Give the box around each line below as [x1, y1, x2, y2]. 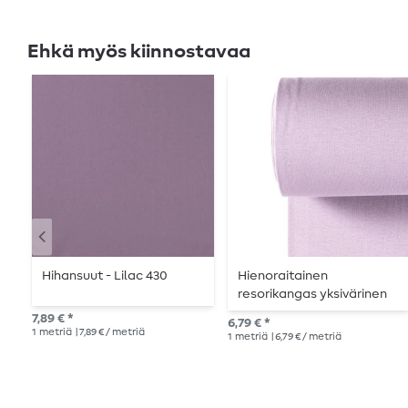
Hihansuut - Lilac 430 [42, 270, 168, 283]
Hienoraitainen [238, 270, 329, 283]
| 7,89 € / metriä [74, 327, 145, 338]
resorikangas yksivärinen [238, 288, 388, 301]
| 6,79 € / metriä [269, 331, 342, 342]
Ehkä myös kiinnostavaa [27, 42, 250, 61]
